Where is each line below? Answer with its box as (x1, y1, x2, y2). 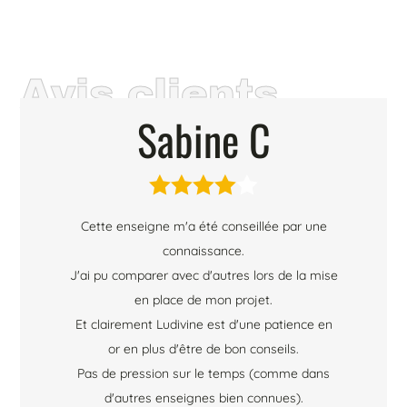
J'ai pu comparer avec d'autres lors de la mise (69, 266, 338, 283)
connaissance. (163, 242, 244, 259)
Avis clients (20, 72, 279, 116)
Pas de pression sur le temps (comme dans (77, 364, 330, 382)
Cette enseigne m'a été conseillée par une (80, 217, 327, 234)
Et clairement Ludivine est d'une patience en (74, 315, 333, 333)
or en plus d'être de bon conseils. (108, 340, 299, 357)
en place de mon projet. (134, 291, 273, 308)
